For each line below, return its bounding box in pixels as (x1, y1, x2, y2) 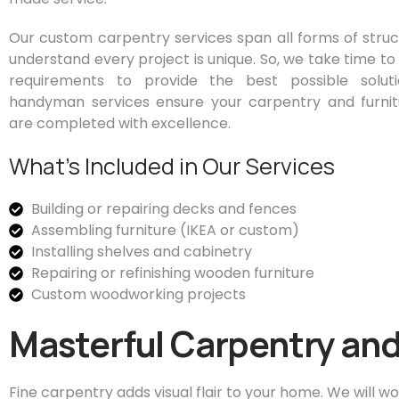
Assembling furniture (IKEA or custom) (31, 220, 299, 240)
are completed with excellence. (9, 113, 231, 134)
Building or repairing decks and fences (31, 199, 297, 219)
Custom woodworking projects (31, 284, 246, 305)
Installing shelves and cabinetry (31, 241, 252, 262)
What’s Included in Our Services (9, 151, 335, 182)
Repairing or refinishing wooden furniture (31, 263, 314, 283)
